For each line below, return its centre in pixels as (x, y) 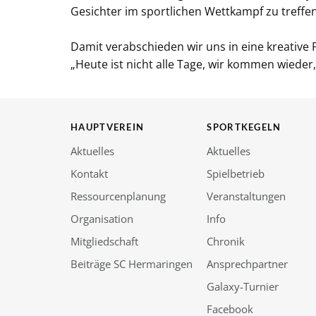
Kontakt (89, 173)
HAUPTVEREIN (108, 127)
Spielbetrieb (236, 173)
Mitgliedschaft (104, 241)
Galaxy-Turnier (243, 286)
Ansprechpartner (248, 263)
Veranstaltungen (247, 196)
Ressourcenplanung (118, 196)
